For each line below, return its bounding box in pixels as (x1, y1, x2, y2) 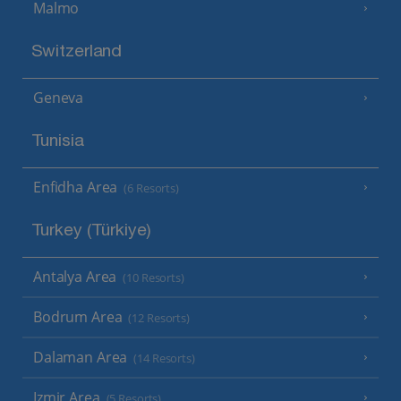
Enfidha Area (33, 177, 118, 198)
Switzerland (30, 43, 123, 62)
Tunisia (30, 132, 84, 151)
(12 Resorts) (128, 311, 190, 327)
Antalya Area (33, 267, 117, 287)
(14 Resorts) (133, 351, 195, 367)
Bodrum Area (33, 307, 123, 328)
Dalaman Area (33, 347, 128, 368)
